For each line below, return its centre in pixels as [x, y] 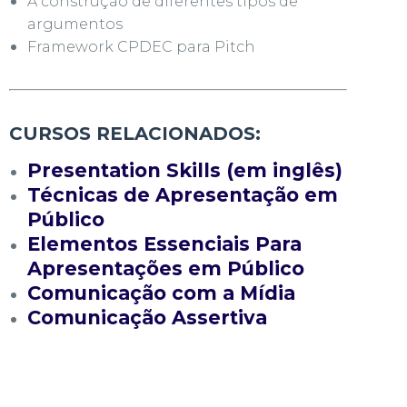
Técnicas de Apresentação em [183, 195]
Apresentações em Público [166, 268]
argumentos [75, 24]
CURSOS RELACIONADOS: [135, 134]
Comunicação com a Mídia [161, 293]
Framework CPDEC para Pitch [141, 47]
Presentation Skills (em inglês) [185, 170]
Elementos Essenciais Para [164, 244]
